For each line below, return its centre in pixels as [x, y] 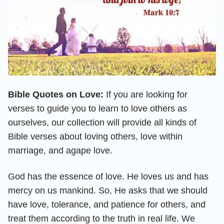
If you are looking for [145, 94]
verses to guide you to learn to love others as [97, 108]
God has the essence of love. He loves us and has [108, 176]
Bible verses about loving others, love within [95, 136]
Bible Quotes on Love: [56, 94]
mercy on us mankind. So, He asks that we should [108, 190]
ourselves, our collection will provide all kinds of [102, 122]
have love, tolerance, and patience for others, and [107, 204]
